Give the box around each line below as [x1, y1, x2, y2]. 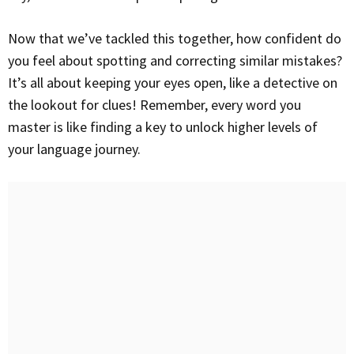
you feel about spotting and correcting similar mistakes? [8, 51, 342, 70]
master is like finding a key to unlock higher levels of [8, 118, 318, 136]
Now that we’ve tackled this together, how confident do [8, 29, 17, 47]
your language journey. [8, 140, 141, 158]
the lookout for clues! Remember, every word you [8, 96, 301, 114]
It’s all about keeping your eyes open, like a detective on [8, 73, 337, 92]
